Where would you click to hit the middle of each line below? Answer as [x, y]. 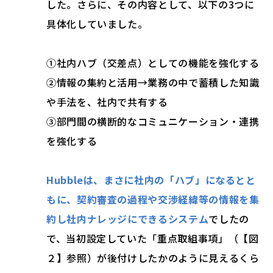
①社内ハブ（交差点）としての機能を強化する [153, 62]
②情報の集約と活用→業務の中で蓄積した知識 [153, 82]
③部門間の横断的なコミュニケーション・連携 [153, 121]
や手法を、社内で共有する [107, 101]
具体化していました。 [97, 23]
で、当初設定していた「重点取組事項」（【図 [153, 238]
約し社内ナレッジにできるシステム [128, 218]
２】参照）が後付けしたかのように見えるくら [153, 257]
